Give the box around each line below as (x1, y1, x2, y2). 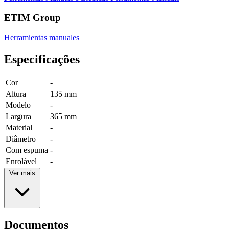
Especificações (4, 52, 80, 66)
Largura (6, 111, 31, 121)
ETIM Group (4, 12, 61, 24)
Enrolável (6, 156, 37, 166)
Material (6, 123, 32, 132)
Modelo (6, 100, 31, 109)
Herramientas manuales (4, 33, 79, 42)
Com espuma (6, 145, 48, 154)
